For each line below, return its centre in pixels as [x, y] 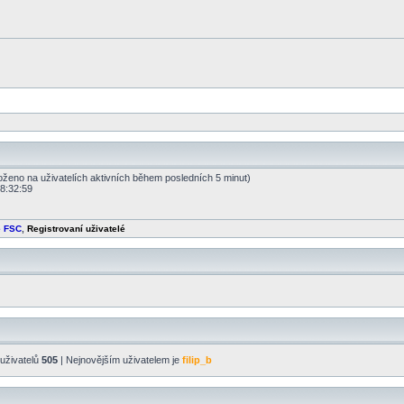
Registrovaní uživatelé [76, 229]
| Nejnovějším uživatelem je [120, 360]
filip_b [197, 360]
